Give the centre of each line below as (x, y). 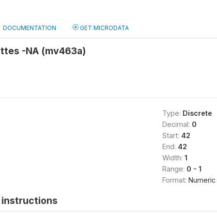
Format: (175, 180)
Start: (171, 135)
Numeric (202, 180)
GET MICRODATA (104, 28)
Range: (174, 169)
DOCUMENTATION (30, 28)
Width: (173, 158)
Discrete (197, 113)
